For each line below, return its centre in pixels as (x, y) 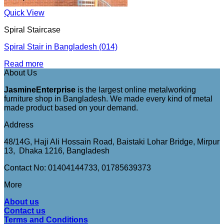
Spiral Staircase (32, 30)
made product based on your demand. (71, 108)
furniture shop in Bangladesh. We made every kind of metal (108, 99)
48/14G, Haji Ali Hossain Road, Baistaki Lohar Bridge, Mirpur (112, 142)
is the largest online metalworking (136, 90)
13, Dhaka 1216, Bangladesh (57, 151)
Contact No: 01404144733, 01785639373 (77, 168)
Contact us (25, 211)
